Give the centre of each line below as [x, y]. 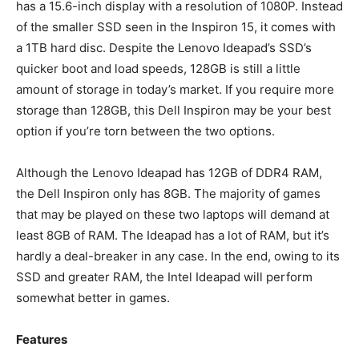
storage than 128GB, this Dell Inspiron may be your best [173, 111]
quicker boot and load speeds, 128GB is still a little [158, 69]
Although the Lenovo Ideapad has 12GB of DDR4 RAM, [169, 173]
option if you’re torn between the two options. [147, 131]
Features [42, 340]
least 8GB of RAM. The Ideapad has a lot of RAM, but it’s [173, 236]
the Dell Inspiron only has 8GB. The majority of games [168, 194]
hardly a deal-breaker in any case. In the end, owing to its [178, 256]
